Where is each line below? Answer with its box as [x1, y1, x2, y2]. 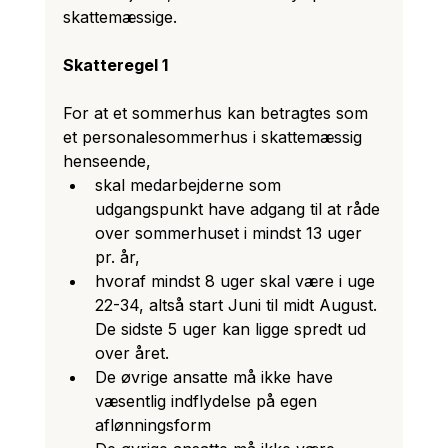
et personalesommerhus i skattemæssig [62, 126, 367, 147]
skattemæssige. [62, 6, 177, 27]
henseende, [62, 150, 156, 171]
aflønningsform [94, 414, 211, 435]
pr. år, [94, 246, 145, 267]
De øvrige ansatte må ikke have [94, 366, 338, 387]
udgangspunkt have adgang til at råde [94, 198, 385, 219]
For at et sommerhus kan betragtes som [62, 102, 373, 123]
